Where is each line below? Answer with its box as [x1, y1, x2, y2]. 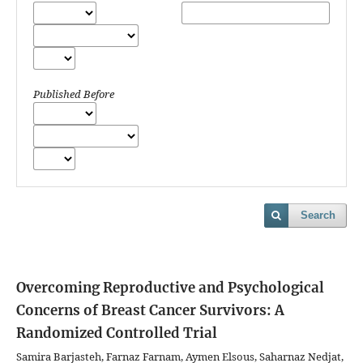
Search [301, 209, 335, 222]
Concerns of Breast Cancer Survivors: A [16, 301, 284, 320]
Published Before [33, 87, 114, 102]
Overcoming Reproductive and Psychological [16, 279, 324, 297]
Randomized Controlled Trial [16, 324, 217, 343]
